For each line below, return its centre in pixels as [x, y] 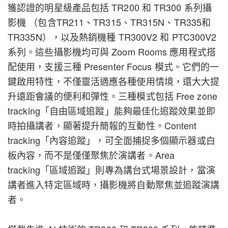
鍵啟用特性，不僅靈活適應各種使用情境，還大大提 [114, 81]
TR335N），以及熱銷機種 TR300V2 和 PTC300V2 [112, 36]
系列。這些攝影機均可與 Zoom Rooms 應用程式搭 [112, 51]
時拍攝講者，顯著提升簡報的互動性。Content [102, 125]
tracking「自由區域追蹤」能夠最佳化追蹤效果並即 [111, 110]
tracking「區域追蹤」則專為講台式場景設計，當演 [111, 169]
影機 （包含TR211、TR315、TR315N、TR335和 [109, 22]
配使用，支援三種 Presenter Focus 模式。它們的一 [113, 66]
